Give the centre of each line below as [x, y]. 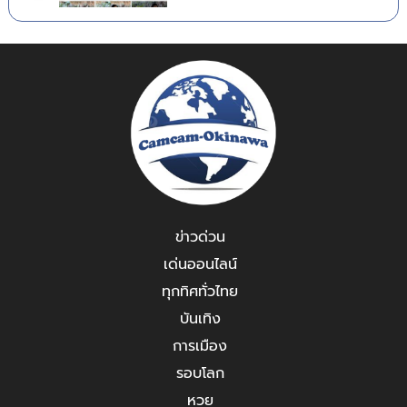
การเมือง [200, 347]
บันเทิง [200, 319]
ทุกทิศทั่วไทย [200, 292]
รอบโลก [200, 374]
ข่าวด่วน [200, 238]
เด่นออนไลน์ [200, 265]
